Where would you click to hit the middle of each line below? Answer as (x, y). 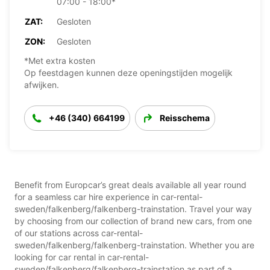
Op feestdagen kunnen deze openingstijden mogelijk (128, 72)
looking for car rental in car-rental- (82, 257)
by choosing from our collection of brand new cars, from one (133, 221)
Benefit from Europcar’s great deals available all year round (130, 184)
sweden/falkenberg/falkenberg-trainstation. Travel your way (133, 209)
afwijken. (42, 84)
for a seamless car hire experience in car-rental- (108, 196)
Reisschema (185, 118)
